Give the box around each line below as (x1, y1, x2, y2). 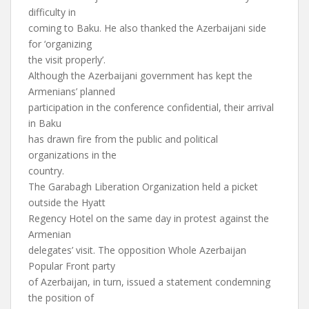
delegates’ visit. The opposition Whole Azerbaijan (28, 243, 246, 257)
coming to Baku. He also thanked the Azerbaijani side (28, 21, 266, 34)
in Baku (28, 117, 61, 130)
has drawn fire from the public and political (28, 132, 218, 146)
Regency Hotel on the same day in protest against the (28, 212, 269, 225)
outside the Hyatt (28, 196, 106, 209)
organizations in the (28, 148, 117, 161)
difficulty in (28, 6, 76, 19)
